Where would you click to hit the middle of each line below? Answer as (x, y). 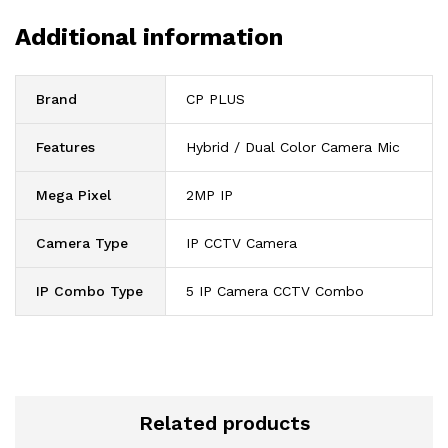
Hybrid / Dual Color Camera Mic (293, 146)
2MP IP (209, 194)
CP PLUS (215, 98)
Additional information (149, 36)
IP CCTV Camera (241, 242)
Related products (224, 422)
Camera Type (82, 242)
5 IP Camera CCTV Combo (275, 290)
